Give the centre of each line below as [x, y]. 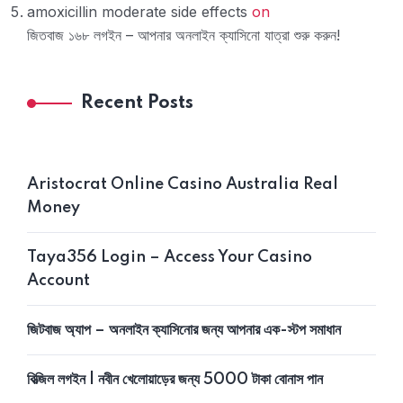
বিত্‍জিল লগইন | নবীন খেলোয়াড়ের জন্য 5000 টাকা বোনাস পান [175, 380]
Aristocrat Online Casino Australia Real [183, 185]
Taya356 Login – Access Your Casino [170, 258]
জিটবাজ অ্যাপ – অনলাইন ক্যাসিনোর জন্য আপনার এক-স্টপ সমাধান [184, 331]
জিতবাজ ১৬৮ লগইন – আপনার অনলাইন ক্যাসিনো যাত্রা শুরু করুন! [184, 36]
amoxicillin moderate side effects [137, 12]
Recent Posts [137, 104]
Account [58, 281]
